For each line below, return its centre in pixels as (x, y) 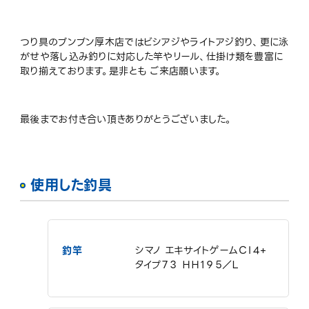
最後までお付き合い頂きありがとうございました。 (127, 120)
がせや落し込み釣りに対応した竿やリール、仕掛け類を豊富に (152, 56)
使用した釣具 (71, 186)
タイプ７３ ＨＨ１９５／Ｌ (187, 265)
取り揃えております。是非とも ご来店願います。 (121, 71)
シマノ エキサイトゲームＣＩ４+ (200, 251)
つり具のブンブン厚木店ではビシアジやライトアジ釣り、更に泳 (154, 42)
